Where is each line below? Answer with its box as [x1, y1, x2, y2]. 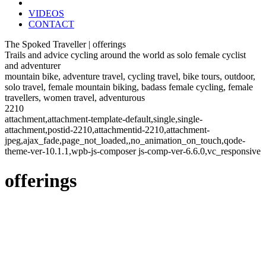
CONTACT [28, 19, 74, 30]
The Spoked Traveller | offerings [5, 39, 126, 50]
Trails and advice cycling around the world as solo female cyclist [5, 50, 246, 61]
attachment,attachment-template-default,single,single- [5, 114, 202, 125]
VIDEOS [28, 8, 64, 19]
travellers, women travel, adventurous [5, 93, 145, 103]
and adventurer [5, 61, 61, 71]
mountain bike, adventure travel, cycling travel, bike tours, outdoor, [5, 71, 255, 82]
